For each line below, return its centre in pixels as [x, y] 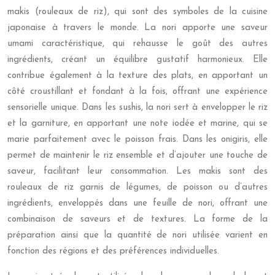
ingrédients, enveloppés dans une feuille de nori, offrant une [137, 203]
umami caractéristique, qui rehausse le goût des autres [137, 44]
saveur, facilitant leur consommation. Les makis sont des [137, 172]
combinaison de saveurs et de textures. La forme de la [137, 219]
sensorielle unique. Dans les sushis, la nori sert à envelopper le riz [137, 108]
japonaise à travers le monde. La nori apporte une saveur [137, 28]
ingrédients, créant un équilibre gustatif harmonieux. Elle [137, 60]
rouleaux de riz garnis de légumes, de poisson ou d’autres [137, 188]
